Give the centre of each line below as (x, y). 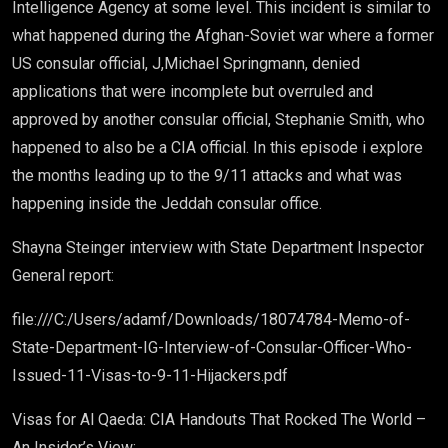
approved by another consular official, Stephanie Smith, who (218, 119)
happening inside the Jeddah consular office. (169, 203)
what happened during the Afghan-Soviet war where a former (223, 35)
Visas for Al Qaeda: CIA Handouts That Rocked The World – (219, 419)
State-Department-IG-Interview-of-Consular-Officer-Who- (212, 347)
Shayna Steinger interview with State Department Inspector (218, 247)
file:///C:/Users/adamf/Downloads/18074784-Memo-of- (211, 319)
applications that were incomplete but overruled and (192, 91)
